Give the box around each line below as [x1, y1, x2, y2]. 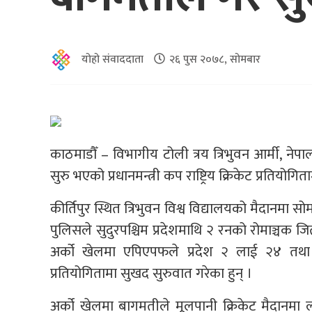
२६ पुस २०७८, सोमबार [169, 49, 260, 69]
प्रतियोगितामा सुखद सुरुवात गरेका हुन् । [50, 260, 252, 286]
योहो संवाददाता [81, 49, 143, 69]
